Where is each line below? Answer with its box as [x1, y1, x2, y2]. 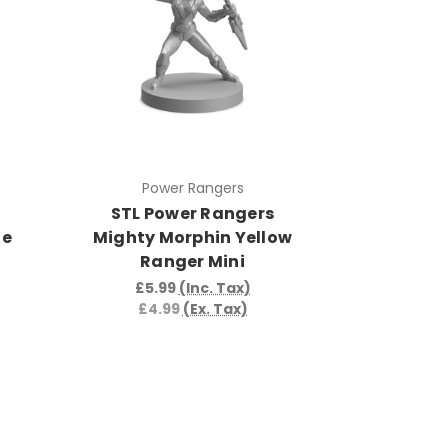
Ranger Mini [140, 249, 245, 273]
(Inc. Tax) [178, 277, 251, 298]
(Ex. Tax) [182, 298, 248, 319]
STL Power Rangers [110, 201, 275, 225]
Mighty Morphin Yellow [92, 225, 293, 249]
